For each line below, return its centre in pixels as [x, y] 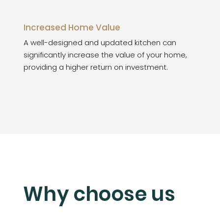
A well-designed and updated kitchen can [100, 42]
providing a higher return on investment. [96, 67]
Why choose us [99, 194]
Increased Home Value [72, 27]
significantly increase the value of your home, [105, 55]
